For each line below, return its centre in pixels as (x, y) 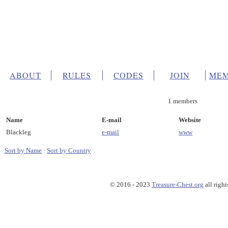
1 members (183, 101)
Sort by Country (69, 150)
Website (190, 120)
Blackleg (19, 132)
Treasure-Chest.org (178, 184)
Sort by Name (23, 150)
